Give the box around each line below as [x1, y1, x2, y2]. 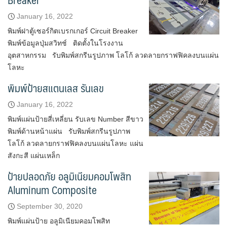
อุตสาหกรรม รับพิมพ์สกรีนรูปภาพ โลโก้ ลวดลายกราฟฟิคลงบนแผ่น [8, 51, 219, 59]
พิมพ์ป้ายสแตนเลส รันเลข [8, 79, 104, 97]
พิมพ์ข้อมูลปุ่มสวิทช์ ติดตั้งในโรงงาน [8, 39, 123, 47]
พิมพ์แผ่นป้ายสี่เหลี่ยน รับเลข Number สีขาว [8, 115, 143, 123]
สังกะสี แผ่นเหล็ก [8, 152, 60, 160]
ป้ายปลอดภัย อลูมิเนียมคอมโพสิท [8, 167, 131, 185]
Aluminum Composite [8, 181, 97, 199]
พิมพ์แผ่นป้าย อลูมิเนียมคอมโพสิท [8, 217, 110, 225]
